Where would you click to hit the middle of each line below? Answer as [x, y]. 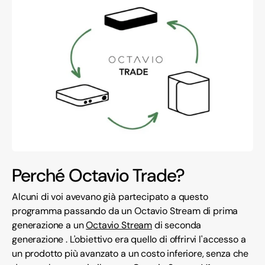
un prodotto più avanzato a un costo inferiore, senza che [130, 254]
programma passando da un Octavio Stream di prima [125, 211]
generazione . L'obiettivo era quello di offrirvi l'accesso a [129, 240]
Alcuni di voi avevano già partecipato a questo [110, 197]
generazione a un [49, 225]
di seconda [177, 225]
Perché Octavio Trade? [98, 176]
